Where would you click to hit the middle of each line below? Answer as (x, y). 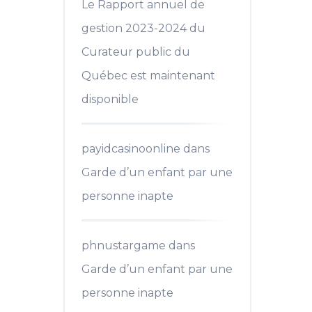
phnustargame (124, 245)
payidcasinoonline (131, 149)
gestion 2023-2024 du (143, 28)
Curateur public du (136, 52)
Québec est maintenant (148, 76)
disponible (110, 99)
